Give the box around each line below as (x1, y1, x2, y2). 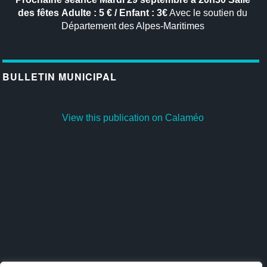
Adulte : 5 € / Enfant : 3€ (61, 8, 168, 18)
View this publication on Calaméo (61, 113, 204, 123)
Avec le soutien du (167, 8, 248, 18)
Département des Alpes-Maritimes (61, 21, 204, 32)
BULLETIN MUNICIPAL (2, 69, 117, 83)
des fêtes (18, 8, 60, 18)
